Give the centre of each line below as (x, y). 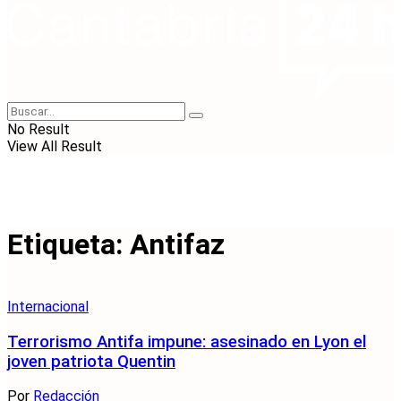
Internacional (48, 306)
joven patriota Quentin (91, 361)
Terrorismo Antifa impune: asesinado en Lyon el (187, 341)
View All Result (55, 146)
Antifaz (177, 245)
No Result (38, 129)
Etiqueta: (68, 245)
